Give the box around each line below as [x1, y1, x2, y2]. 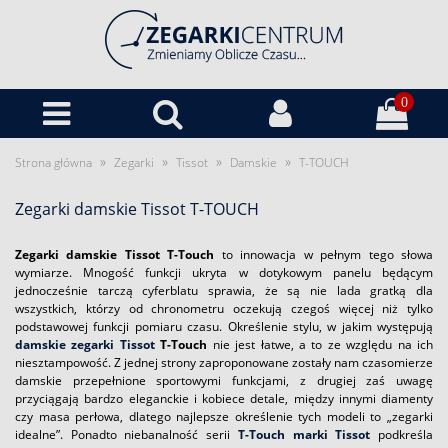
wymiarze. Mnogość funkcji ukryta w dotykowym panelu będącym [15, 264, 433, 281]
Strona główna [15, 154, 92, 171]
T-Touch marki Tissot [237, 426, 371, 443]
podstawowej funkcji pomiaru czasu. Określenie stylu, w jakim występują [15, 318, 433, 335]
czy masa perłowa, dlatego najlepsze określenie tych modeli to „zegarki [15, 408, 433, 425]
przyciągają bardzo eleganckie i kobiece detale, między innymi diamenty [15, 390, 433, 407]
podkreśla [370, 426, 434, 443]
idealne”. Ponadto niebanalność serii [15, 426, 238, 443]
